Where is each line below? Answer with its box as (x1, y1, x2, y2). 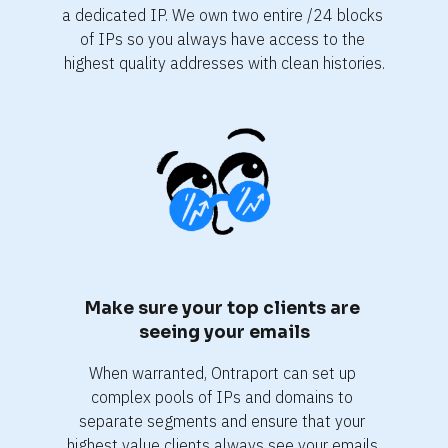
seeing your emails (138, 321, 310, 343)
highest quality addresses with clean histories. (63, 52, 385, 73)
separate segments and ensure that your (79, 410, 365, 431)
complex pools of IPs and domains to (91, 386, 353, 407)
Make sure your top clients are (84, 297, 360, 319)
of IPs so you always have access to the (79, 28, 365, 49)
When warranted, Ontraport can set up (88, 362, 356, 383)
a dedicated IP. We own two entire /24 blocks (61, 4, 383, 25)
